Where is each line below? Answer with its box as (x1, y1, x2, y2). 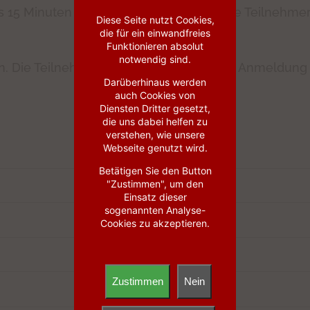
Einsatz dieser (123, 190, 187, 203)
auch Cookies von (115, 89, 195, 101)
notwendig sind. (119, 53, 191, 65)
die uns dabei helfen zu (102, 115, 208, 127)
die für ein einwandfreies (100, 26, 210, 39)
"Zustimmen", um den (107, 177, 203, 190)
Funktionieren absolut (107, 39, 203, 52)
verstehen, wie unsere (105, 128, 205, 140)
